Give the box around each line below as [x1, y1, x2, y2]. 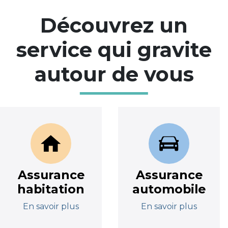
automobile [132, 182, 206, 197]
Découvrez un [40, 13, 188, 38]
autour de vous [34, 62, 194, 87]
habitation [17, 182, 84, 197]
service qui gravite [16, 37, 212, 63]
